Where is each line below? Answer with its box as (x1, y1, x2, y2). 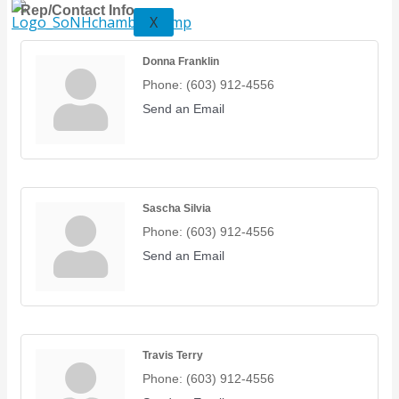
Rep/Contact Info (20, 2, 134, 19)
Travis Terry (142, 349, 203, 362)
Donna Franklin (142, 55, 219, 68)
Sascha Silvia (142, 202, 211, 215)
